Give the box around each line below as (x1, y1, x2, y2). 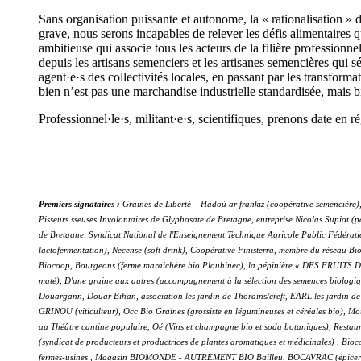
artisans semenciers (92, 56, 192, 70)
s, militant (124, 112, 173, 127)
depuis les (39, 56, 92, 70)
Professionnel (39, 112, 107, 127)
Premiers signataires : (39, 200, 122, 210)
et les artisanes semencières (192, 56, 329, 70)
